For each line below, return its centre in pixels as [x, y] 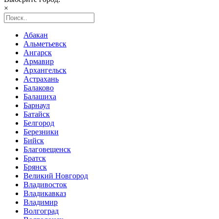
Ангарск [38, 53]
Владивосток [45, 185]
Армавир [39, 61]
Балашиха [40, 97]
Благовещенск [47, 149]
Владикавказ [45, 193]
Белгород [39, 123]
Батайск [37, 114]
